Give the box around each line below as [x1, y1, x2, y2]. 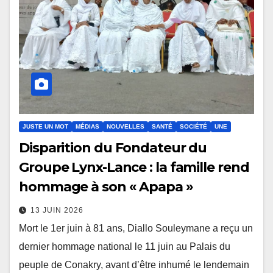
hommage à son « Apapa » [19, 179, 193, 196]
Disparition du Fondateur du [19, 140, 207, 157]
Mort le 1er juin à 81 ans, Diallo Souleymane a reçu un [19, 223, 253, 234]
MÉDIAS [76, 123, 99, 130]
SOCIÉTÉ [180, 123, 207, 130]
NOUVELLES [107, 123, 144, 130]
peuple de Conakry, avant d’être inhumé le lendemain [19, 260, 249, 271]
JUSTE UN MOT [23, 123, 68, 130]
